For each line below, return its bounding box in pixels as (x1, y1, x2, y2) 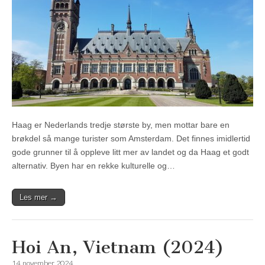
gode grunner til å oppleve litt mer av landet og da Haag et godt (12, 147, 249, 157)
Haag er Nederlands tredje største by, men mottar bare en (12, 120, 230, 130)
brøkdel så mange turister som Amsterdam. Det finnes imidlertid (12, 134, 250, 144)
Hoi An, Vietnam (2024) (12, 237, 224, 258)
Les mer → (20, 193, 57, 202)
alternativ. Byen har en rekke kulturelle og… (12, 161, 175, 171)
